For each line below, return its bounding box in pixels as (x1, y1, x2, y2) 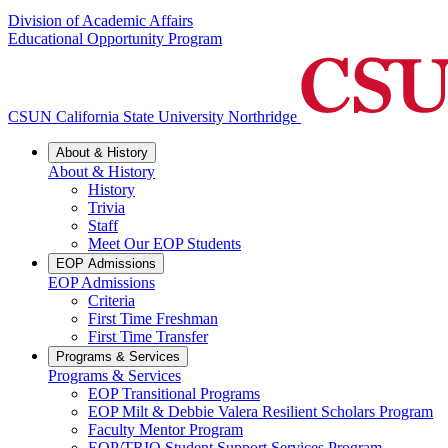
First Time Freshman (88, 310, 218, 328)
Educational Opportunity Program (8, 30, 222, 48)
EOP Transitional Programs (88, 385, 260, 403)
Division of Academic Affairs (8, 12, 193, 30)
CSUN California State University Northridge (8, 108, 297, 126)
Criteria (88, 292, 135, 310)
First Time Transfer (88, 328, 208, 346)
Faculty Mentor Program (88, 421, 243, 439)
